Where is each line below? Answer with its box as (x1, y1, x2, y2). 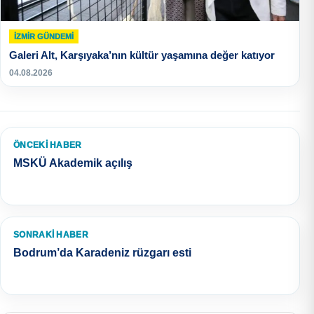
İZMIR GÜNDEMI (14, 32, 74, 41)
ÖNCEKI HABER (13, 139, 82, 150)
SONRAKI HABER (13, 229, 88, 240)
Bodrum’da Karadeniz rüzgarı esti (13, 246, 191, 259)
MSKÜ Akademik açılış (13, 156, 132, 169)
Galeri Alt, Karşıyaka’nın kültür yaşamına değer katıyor (9, 48, 275, 61)
